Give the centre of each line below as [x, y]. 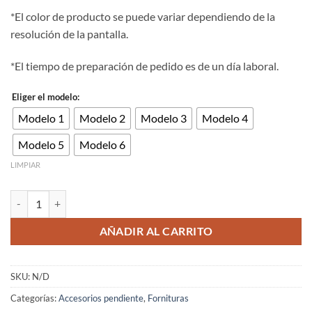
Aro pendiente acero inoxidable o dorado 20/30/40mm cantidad [148, 197]
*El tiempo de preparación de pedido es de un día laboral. [145, 65]
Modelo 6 [102, 145]
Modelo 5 [41, 145]
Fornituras [168, 298]
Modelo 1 [41, 118]
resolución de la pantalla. [69, 34]
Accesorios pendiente [101, 298]
